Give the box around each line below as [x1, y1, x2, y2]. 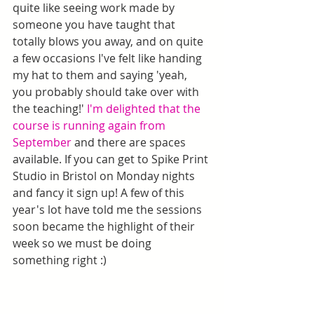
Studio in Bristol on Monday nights [13, 168, 198, 184]
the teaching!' [13, 101, 87, 116]
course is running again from [13, 118, 168, 133]
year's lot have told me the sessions [13, 202, 205, 217]
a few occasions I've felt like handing [13, 50, 205, 66]
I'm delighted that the [87, 101, 203, 116]
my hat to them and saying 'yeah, [13, 67, 190, 83]
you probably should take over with [13, 84, 202, 100]
